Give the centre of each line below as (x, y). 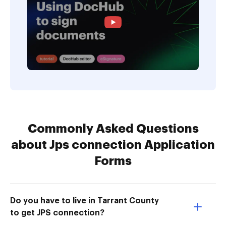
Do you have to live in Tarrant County (84, 201)
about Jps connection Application (113, 145)
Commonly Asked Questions (113, 129)
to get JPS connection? (57, 213)
